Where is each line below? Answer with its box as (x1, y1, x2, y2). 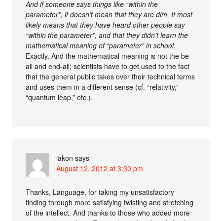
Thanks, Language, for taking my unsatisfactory (26, 187, 175, 197)
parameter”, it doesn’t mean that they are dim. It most (26, 9, 193, 20)
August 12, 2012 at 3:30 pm (56, 163, 144, 174)
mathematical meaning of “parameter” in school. (26, 40, 176, 51)
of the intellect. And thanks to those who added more (26, 208, 190, 218)
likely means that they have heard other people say (26, 20, 185, 30)
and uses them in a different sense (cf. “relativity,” (26, 82, 179, 92)
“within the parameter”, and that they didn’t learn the (26, 30, 188, 40)
